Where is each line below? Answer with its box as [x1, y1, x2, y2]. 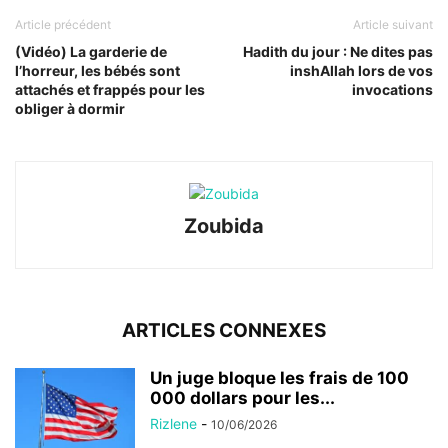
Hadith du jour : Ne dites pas [243, 43, 433, 61]
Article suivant [353, 17, 433, 33]
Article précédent [15, 17, 111, 33]
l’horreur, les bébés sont [15, 62, 180, 80]
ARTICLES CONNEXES [122, 319, 326, 343]
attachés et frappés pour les [15, 81, 205, 99]
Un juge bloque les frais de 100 [150, 368, 409, 389]
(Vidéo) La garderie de [15, 43, 167, 61]
